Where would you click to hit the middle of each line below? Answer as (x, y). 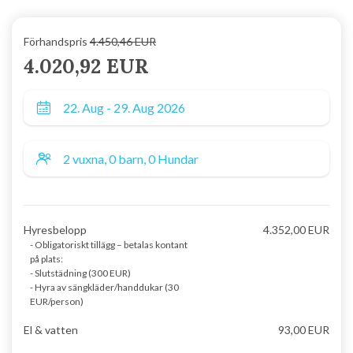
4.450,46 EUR (123, 41)
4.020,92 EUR (86, 66)
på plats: (46, 259)
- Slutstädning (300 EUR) (80, 273)
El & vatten (51, 330)
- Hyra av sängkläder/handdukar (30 (104, 287)
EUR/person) (57, 301)
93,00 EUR (303, 330)
